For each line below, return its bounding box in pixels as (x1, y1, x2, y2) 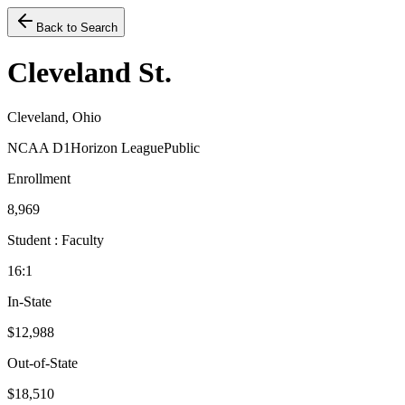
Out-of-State (7, 354, 78, 371)
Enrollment (7, 170, 71, 186)
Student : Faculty (7, 231, 104, 248)
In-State (7, 293, 52, 309)
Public (164, 139, 200, 155)
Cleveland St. (7, 56, 172, 89)
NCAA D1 (7, 139, 71, 155)
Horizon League (71, 139, 164, 155)
